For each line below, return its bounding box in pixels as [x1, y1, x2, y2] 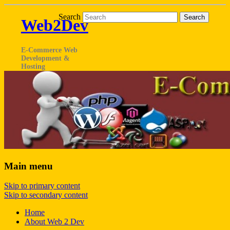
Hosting [21, 62, 45, 70]
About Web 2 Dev [25, 217, 84, 226]
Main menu [4, 160, 53, 171]
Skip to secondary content [4, 190, 88, 200]
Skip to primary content [4, 181, 80, 190]
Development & [21, 54, 70, 62]
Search [59, 12, 81, 21]
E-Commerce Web [21, 46, 78, 54]
